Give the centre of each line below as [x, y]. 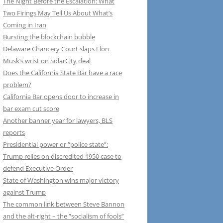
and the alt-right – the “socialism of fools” [63, 216]
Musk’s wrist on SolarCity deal [47, 61]
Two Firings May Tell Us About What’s [58, 13]
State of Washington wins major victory [61, 180]
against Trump [24, 192]
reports [14, 132]
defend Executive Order [38, 168]
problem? [17, 85]
